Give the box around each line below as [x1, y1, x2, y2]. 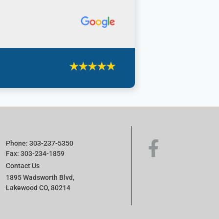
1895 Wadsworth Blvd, [6, 174, 74, 182]
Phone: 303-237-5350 [6, 139, 73, 148]
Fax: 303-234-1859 [6, 150, 65, 158]
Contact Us [6, 161, 40, 170]
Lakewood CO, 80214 [6, 184, 70, 192]
